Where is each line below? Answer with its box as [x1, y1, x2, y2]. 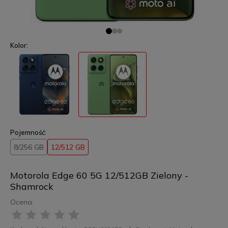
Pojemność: [10, 128, 46, 136]
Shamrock [10, 180, 53, 192]
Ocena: [10, 197, 34, 207]
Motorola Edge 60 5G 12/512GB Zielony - [10, 169, 188, 181]
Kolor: [10, 41, 28, 49]
